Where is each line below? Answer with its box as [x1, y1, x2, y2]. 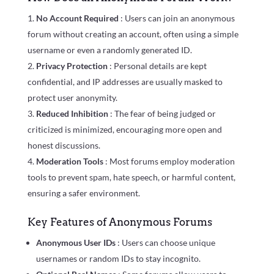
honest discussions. [27, 139, 100, 150]
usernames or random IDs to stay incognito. [35, 253, 201, 264]
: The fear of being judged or [109, 108, 216, 119]
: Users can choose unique [117, 237, 215, 248]
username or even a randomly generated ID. [27, 44, 192, 55]
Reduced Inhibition [35, 108, 110, 119]
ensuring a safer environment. [27, 187, 140, 198]
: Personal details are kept [109, 60, 207, 71]
